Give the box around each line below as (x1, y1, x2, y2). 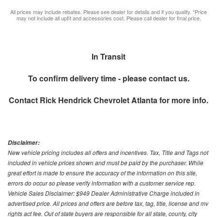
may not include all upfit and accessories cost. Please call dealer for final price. (16, 14, 201, 22)
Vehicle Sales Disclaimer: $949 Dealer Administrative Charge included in (8, 189, 200, 198)
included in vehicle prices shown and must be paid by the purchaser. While (8, 158, 203, 167)
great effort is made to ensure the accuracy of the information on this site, (8, 169, 197, 177)
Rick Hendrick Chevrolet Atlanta (40, 94, 157, 106)
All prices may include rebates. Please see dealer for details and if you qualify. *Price (10, 8, 207, 16)
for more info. (157, 94, 208, 106)
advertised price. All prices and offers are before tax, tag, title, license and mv (8, 199, 208, 208)
